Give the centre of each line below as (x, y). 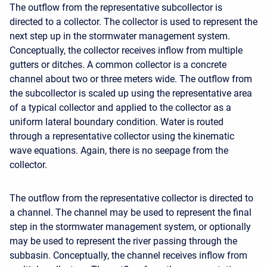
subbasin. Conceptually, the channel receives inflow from (128, 255)
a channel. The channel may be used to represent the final (131, 212)
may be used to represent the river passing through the (123, 241)
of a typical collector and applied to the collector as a (120, 108)
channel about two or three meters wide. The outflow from (131, 79)
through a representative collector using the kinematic (122, 136)
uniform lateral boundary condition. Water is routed (117, 122)
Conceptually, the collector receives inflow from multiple (126, 50)
